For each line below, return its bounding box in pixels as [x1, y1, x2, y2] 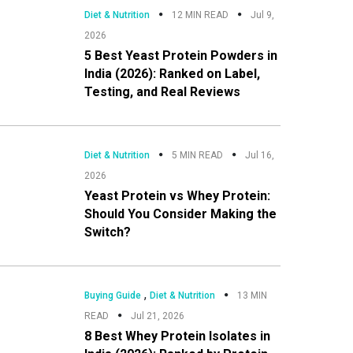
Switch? [84, 224, 131, 240]
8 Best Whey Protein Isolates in [84, 328, 270, 344]
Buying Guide [84, 289, 141, 301]
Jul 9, [250, 9, 274, 20]
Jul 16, [244, 149, 274, 161]
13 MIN [236, 289, 267, 301]
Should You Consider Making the [84, 206, 277, 221]
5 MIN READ [171, 149, 223, 161]
